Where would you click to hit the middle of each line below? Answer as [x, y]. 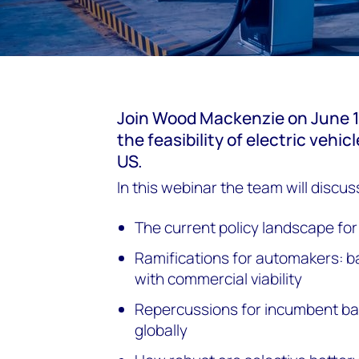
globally [161, 330]
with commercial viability [219, 279]
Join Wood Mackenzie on [214, 118]
